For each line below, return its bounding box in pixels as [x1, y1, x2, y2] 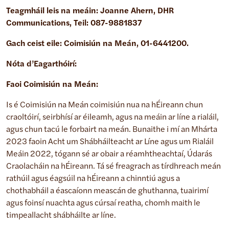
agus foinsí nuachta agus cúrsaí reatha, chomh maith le [6, 199, 200, 208]
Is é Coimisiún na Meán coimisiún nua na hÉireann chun [6, 101, 203, 109]
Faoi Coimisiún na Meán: [6, 80, 98, 89]
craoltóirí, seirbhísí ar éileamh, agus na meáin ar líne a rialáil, [6, 113, 219, 122]
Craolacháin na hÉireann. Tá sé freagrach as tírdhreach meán [6, 162, 221, 171]
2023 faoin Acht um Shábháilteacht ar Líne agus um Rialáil [6, 138, 214, 146]
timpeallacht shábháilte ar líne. [6, 211, 116, 220]
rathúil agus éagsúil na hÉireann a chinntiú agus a [6, 174, 180, 183]
